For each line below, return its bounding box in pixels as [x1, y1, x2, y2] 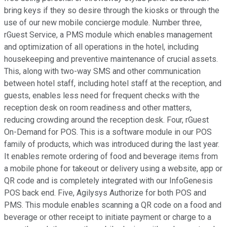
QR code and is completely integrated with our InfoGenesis [4, 176, 213, 186]
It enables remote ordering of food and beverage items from [4, 152, 218, 162]
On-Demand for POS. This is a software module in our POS [4, 127, 212, 137]
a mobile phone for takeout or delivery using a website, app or [4, 164, 222, 174]
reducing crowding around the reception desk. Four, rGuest [4, 115, 209, 125]
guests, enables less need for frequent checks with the [4, 91, 200, 101]
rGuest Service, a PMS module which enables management [4, 30, 212, 40]
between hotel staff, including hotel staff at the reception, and [4, 79, 221, 89]
